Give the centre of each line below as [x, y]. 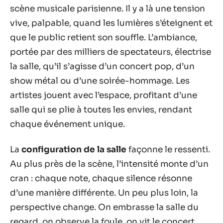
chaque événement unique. [67, 124]
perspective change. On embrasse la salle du [104, 207]
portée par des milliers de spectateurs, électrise [111, 52]
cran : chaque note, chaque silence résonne [101, 178]
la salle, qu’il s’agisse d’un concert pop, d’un [102, 66]
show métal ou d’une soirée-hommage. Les [100, 81]
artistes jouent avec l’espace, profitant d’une [104, 95]
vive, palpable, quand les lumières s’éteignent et [111, 23]
